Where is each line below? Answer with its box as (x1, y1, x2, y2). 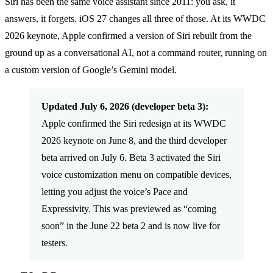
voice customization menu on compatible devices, (41, 169, 232, 180)
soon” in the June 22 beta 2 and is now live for (41, 220, 220, 231)
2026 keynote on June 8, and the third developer (41, 135, 227, 146)
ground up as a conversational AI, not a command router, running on (5, 47, 267, 58)
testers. (41, 237, 68, 248)
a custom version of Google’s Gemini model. (5, 64, 177, 75)
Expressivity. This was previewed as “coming (41, 203, 216, 214)
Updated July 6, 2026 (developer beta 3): (41, 101, 208, 112)
